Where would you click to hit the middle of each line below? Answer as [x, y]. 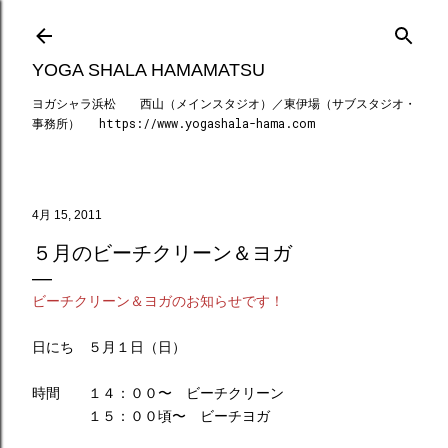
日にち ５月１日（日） [109, 347]
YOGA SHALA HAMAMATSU [148, 70]
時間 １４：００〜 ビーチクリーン [158, 393]
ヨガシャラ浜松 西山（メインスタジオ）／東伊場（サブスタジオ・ [224, 103]
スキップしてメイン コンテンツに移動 [224, 25]
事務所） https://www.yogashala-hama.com [173, 123]
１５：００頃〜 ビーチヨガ [151, 416]
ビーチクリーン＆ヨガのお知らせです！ [158, 301]
